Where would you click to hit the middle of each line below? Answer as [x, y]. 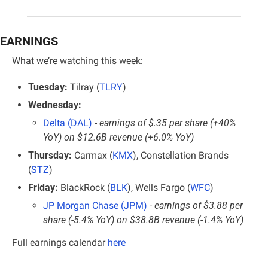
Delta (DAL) [68, 123]
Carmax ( [92, 155]
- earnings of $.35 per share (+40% [165, 123]
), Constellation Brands [181, 155]
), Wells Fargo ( [159, 187]
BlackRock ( [84, 187]
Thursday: [50, 155]
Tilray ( [83, 87]
